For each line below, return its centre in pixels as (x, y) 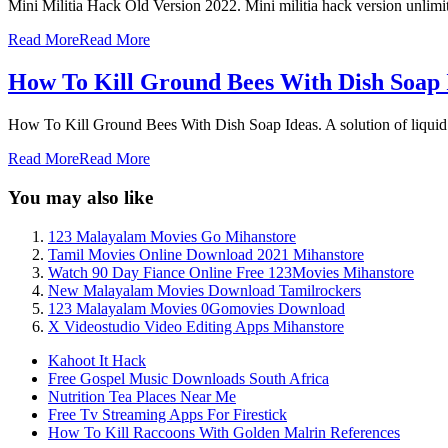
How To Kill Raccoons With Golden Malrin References (224, 432)
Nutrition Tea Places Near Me (142, 396)
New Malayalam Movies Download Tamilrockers (204, 290)
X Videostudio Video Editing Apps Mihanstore (196, 326)
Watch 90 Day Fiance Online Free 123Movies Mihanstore (231, 272)
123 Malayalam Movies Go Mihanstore (172, 236)
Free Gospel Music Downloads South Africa (188, 378)
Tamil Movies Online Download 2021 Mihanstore (206, 254)
